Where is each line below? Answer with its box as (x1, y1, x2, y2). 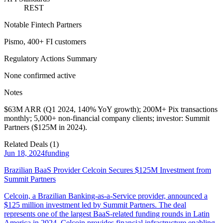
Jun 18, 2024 (4, 148, 45, 157)
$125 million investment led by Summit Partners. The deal (4, 200, 186, 209)
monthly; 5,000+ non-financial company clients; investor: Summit (4, 113, 210, 122)
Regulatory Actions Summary (4, 54, 97, 63)
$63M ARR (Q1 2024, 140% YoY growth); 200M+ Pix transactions (4, 105, 218, 113)
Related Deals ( (4, 139, 52, 148)
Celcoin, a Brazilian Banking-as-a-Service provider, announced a (4, 191, 208, 200)
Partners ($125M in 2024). (4, 122, 87, 131)
